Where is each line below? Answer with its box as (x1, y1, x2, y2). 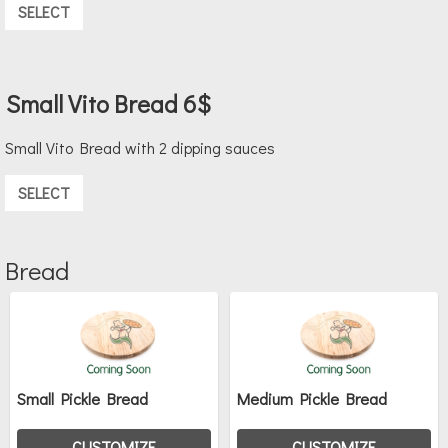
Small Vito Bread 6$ (6, 88, 210, 120)
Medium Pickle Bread (237, 388, 388, 410)
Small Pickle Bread (17, 388, 148, 410)
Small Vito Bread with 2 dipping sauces (5, 137, 275, 159)
